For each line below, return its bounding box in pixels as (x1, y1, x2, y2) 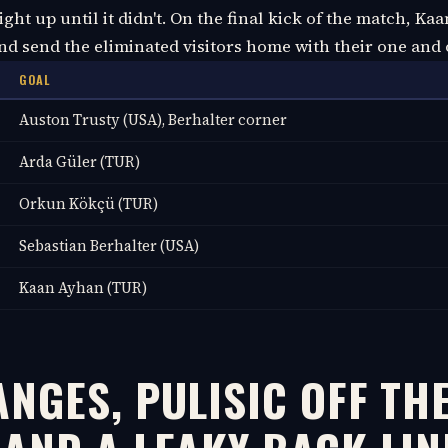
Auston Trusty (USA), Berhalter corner (19, 109, 287, 130)
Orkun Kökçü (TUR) (19, 193, 158, 214)
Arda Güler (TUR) (19, 151, 140, 172)
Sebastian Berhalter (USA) (19, 235, 199, 256)
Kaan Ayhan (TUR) (19, 277, 147, 298)
